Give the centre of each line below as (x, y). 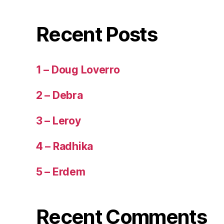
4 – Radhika (65, 146)
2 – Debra (59, 95)
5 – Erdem (61, 172)
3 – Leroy (58, 121)
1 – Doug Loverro (78, 70)
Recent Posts (97, 34)
